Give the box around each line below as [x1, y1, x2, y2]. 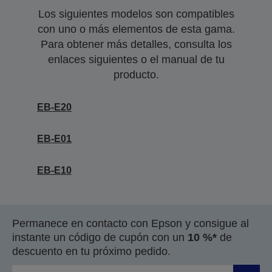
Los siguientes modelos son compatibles [38, 8, 234, 20]
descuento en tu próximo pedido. [12, 245, 171, 257]
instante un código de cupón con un [12, 231, 188, 243]
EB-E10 [37, 165, 72, 175]
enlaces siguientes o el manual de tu [47, 53, 225, 66]
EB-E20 [37, 102, 72, 112]
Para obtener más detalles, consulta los [40, 38, 232, 50]
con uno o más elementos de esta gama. [37, 23, 235, 35]
